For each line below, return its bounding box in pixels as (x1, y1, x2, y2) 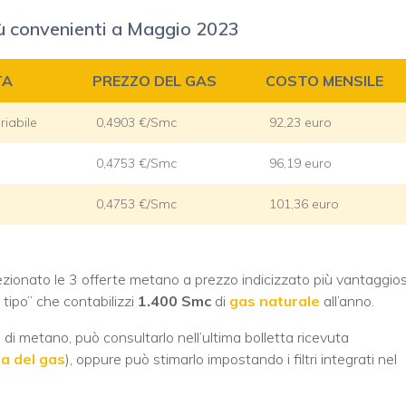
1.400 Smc (138, 291, 211, 310)
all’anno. (320, 291, 374, 310)
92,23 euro (269, 113, 332, 130)
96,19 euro (269, 154, 332, 171)
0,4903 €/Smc (96, 113, 177, 130)
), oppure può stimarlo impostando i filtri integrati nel (65, 349, 397, 368)
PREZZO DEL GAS (92, 71, 217, 90)
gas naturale (229, 291, 320, 310)
